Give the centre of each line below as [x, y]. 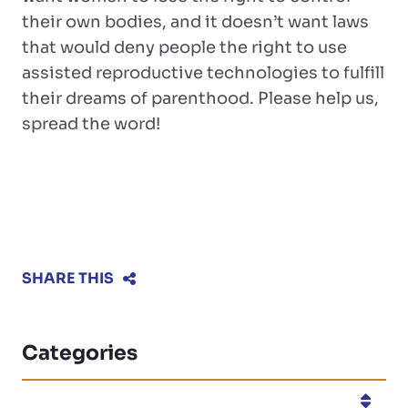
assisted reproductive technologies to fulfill [203, 73]
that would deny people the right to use [184, 47]
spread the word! [91, 124]
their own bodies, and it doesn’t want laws [195, 22]
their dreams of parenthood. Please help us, [200, 98]
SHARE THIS [68, 278]
